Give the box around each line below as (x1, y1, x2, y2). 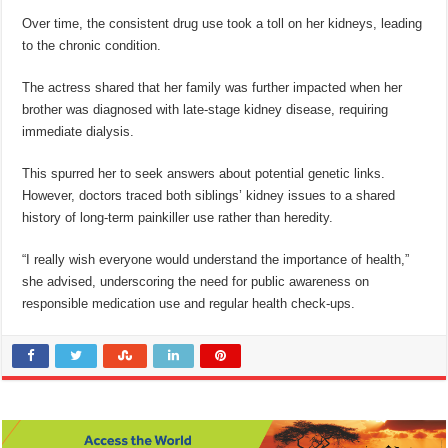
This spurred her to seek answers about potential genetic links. (22, 166, 386, 182)
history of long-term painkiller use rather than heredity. (22, 210, 334, 226)
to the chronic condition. (22, 38, 162, 54)
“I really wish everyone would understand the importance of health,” (22, 252, 410, 268)
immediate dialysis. (22, 124, 135, 140)
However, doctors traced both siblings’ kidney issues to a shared (22, 188, 396, 204)
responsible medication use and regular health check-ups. (22, 296, 356, 312)
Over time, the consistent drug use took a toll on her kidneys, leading (22, 16, 423, 32)
